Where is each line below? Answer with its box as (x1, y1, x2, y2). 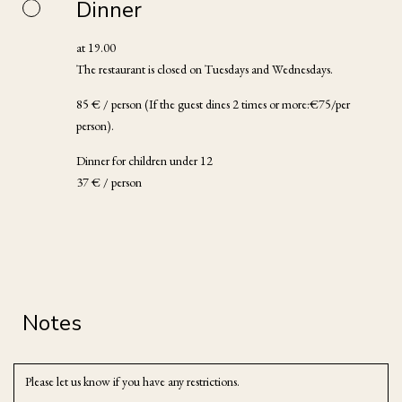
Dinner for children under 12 (76, 152, 213, 169)
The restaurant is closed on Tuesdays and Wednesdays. (76, 60, 333, 77)
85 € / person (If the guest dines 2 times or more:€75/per (76, 95, 350, 112)
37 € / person (76, 173, 142, 190)
